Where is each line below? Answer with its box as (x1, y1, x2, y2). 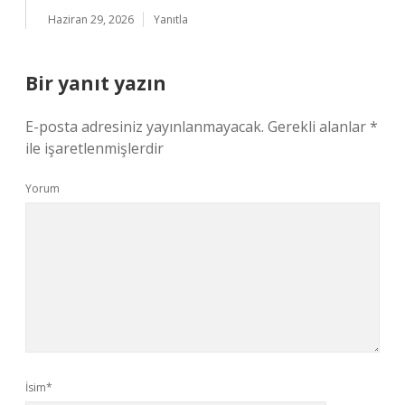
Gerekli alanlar (268, 117, 370, 137)
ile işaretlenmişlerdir (25, 138, 164, 158)
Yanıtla (154, 12, 188, 27)
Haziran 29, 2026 (48, 12, 134, 27)
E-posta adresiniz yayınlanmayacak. (25, 117, 264, 137)
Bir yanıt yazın (25, 71, 166, 96)
